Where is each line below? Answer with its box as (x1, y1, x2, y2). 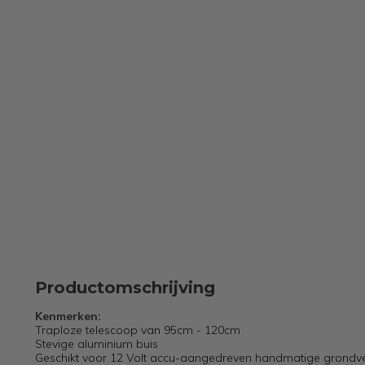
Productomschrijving (35, 278, 215, 297)
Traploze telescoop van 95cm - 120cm (35, 323, 240, 337)
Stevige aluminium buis (35, 336, 158, 351)
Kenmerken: (35, 309, 101, 323)
